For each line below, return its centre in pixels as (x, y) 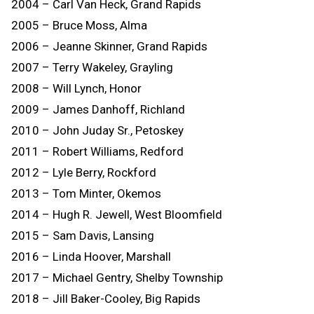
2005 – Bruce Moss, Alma (79, 25)
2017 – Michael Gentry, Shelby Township (117, 277)
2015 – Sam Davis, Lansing (84, 235)
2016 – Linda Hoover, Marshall (91, 256)
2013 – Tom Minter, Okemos (86, 193)
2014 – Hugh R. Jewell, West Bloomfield (117, 214)
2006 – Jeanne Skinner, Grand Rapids (109, 46)
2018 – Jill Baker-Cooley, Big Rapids (106, 298)
